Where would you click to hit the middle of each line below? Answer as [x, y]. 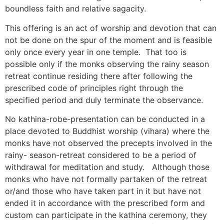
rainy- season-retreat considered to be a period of [101, 155]
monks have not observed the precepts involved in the [108, 143]
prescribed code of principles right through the [94, 88]
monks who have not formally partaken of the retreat [106, 179]
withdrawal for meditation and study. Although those [107, 167]
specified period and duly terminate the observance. [105, 100]
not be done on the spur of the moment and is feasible [108, 40]
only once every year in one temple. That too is [96, 52]
